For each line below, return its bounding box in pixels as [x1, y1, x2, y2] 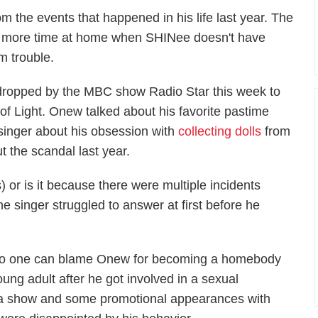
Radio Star [149, 84, 214, 99]
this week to [213, 84, 281, 99]
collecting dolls [178, 124, 262, 138]
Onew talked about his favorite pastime [49, 104, 270, 119]
